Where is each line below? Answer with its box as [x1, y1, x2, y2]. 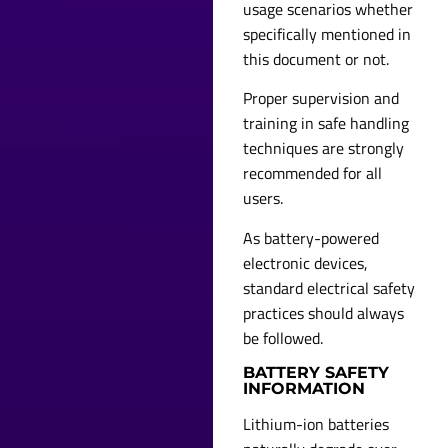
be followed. [243, 325, 324, 350]
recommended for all [243, 161, 383, 186]
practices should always [243, 300, 405, 325]
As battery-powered [243, 225, 380, 250]
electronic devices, [243, 250, 369, 275]
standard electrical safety [243, 275, 416, 300]
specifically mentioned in [243, 21, 412, 46]
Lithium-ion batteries [243, 411, 390, 436]
